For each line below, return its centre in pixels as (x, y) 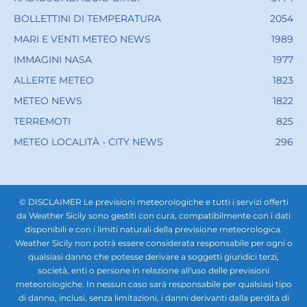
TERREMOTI (42, 122)
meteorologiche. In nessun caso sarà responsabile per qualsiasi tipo (153, 284)
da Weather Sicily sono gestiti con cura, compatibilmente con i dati (153, 216)
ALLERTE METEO (54, 81)
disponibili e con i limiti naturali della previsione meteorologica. (153, 230)
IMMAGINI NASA (53, 60)
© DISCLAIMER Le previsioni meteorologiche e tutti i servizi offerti (153, 202)
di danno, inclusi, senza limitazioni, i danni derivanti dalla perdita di (153, 298)
